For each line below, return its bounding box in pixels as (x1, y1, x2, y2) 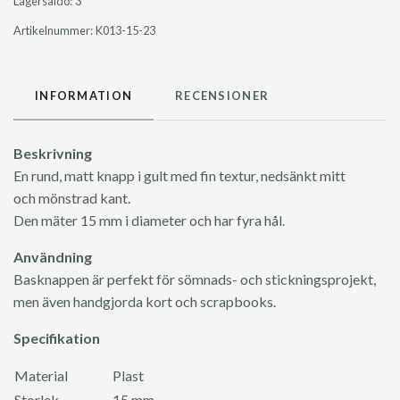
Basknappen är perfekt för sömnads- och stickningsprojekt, (13, 270, 376, 287)
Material (14, 366, 111, 384)
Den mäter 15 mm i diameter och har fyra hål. (13, 211, 290, 229)
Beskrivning (13, 144, 92, 162)
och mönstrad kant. (13, 188, 130, 206)
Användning (13, 247, 92, 265)
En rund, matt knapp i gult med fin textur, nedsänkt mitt (13, 166, 346, 184)
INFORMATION (35, 87, 133, 103)
